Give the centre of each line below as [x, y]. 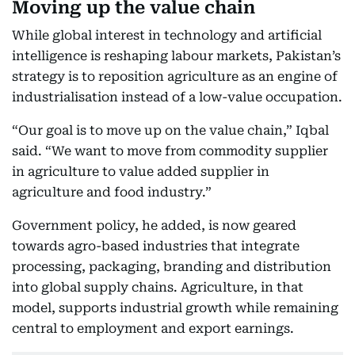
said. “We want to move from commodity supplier [170, 151]
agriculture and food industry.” [112, 192]
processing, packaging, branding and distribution [172, 267]
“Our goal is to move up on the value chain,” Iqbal [170, 130]
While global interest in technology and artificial [167, 35]
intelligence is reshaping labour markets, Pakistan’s [176, 56]
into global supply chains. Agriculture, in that [158, 287]
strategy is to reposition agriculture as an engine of [175, 76]
